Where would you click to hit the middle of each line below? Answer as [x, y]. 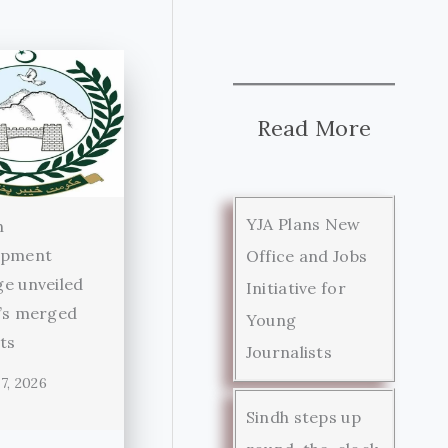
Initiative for [295, 287]
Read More [314, 127]
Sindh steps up [303, 416]
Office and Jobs [306, 255]
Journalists [289, 351]
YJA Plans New [303, 223]
